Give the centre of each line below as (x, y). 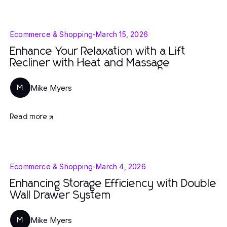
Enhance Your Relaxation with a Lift (98, 52)
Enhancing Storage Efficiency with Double (113, 184)
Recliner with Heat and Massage (90, 63)
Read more (29, 117)
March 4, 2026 (121, 166)
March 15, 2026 (122, 34)
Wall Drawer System (61, 196)
